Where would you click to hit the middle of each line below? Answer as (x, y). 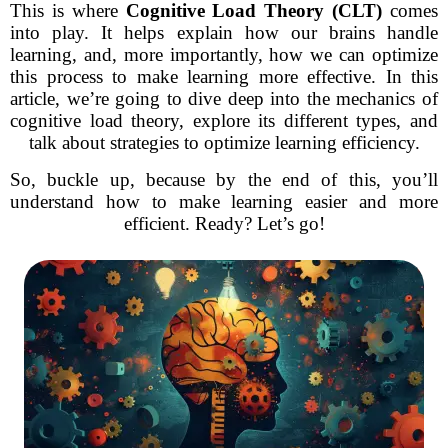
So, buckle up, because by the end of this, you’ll (224, 179)
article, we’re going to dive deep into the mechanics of (224, 98)
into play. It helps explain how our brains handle (224, 32)
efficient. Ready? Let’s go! (224, 223)
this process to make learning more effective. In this (224, 76)
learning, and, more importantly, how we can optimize (224, 54)
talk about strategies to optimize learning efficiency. (224, 142)
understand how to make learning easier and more (224, 201)
